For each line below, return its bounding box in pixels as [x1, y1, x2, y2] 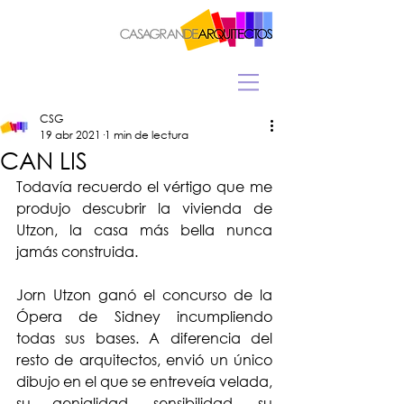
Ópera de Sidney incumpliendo [16, 307, 272, 326]
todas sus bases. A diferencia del [16, 328, 272, 347]
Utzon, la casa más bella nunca [16, 220, 272, 239]
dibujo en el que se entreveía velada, [16, 372, 272, 390]
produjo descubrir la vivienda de [16, 198, 272, 217]
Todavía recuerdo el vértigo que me [16, 177, 272, 196]
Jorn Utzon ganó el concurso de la [16, 285, 272, 304]
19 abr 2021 [40, 127, 101, 142]
